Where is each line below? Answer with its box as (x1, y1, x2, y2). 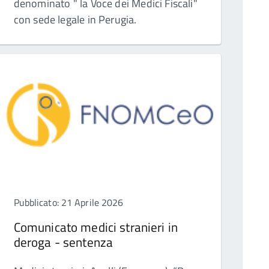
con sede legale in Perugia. (13, 11, 137, 28)
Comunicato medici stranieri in (13, 217, 178, 237)
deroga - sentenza (13, 232, 113, 252)
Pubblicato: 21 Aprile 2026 (13, 195, 124, 210)
